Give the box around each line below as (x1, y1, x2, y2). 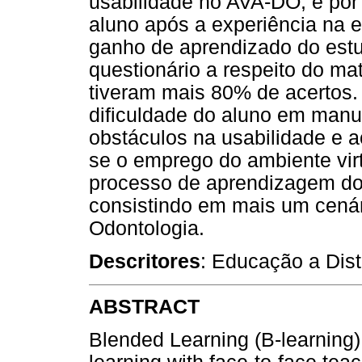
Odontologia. (89, 217, 204, 240)
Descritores (89, 250, 200, 273)
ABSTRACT (89, 295, 200, 318)
